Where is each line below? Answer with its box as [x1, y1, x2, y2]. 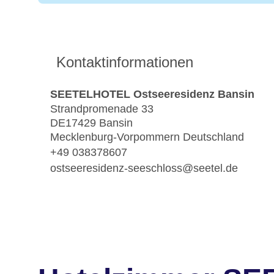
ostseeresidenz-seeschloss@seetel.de [50, 161, 238, 174]
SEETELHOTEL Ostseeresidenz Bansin [50, 87, 254, 100]
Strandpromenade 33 [50, 103, 154, 116]
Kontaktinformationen [56, 54, 193, 71]
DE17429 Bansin [50, 117, 133, 130]
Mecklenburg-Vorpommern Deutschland [50, 131, 244, 144]
